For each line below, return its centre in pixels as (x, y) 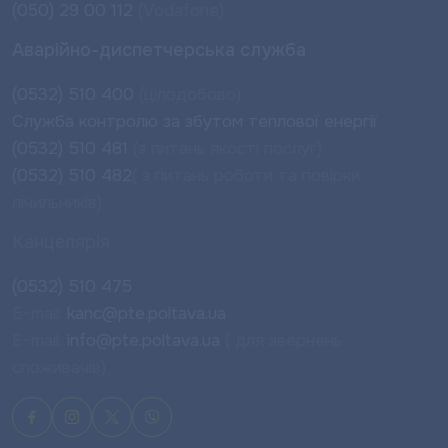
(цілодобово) (190, 94)
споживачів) (59, 367)
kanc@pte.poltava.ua (144, 313)
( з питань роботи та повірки (246, 175)
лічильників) (57, 202)
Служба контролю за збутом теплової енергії (194, 121)
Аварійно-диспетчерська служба (159, 50)
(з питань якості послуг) (225, 148)
